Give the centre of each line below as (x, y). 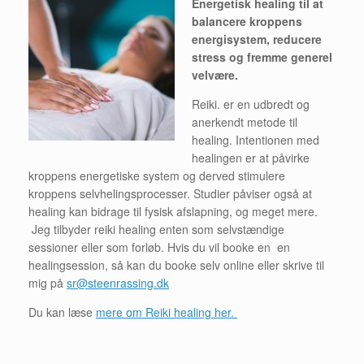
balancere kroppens (247, 21)
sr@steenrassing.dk (118, 282)
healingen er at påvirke (251, 157)
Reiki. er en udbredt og (251, 104)
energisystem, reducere (257, 39)
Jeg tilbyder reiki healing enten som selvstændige (156, 229)
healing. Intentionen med (256, 139)
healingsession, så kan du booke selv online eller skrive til (176, 264)
